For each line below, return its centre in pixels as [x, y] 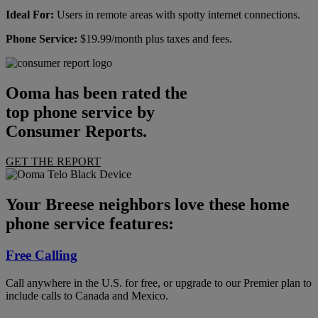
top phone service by [80, 113]
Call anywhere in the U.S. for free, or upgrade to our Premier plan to [159, 283]
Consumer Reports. [76, 132]
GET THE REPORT [53, 162]
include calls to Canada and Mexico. [87, 295]
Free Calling [42, 256]
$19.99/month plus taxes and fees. [155, 39]
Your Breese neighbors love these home [148, 205]
